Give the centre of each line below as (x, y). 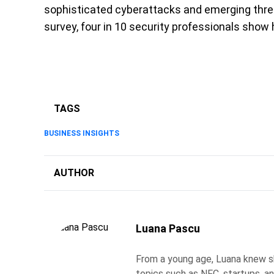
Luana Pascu (168, 229)
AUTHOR (74, 173)
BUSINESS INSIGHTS (82, 134)
